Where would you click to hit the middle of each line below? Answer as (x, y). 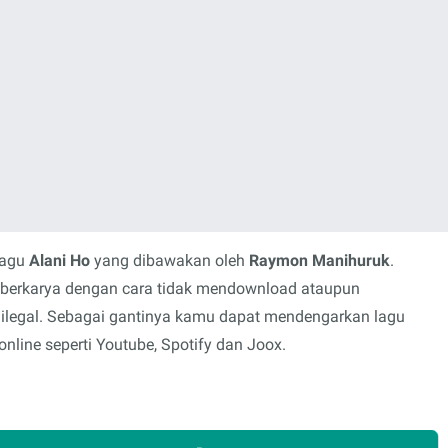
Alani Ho (59, 260)
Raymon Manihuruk (319, 260)
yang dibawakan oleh (169, 260)
